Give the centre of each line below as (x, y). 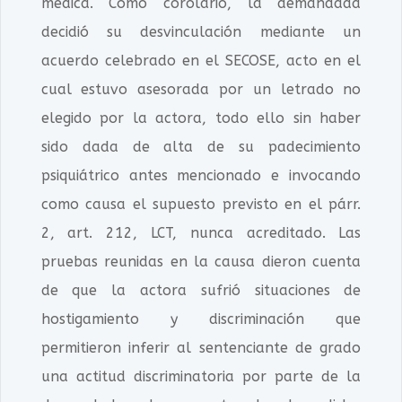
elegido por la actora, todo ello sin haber (201, 118)
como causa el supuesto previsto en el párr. (201, 204)
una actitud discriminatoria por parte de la (201, 376)
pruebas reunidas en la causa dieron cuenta (201, 262)
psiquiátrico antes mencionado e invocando (201, 175)
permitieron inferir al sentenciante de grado (201, 348)
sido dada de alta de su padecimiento (201, 147)
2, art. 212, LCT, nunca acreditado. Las (201, 233)
